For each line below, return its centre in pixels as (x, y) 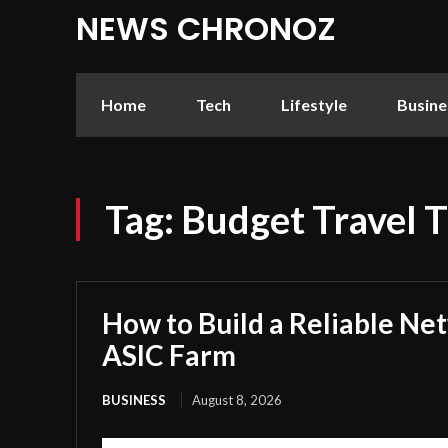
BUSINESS (134, 399)
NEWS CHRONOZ (206, 29)
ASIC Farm (169, 354)
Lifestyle (314, 104)
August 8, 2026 (237, 399)
